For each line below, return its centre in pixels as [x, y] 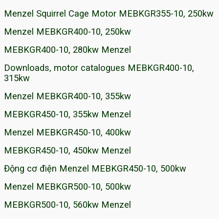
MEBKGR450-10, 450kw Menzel [67, 150]
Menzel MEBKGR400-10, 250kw [67, 31]
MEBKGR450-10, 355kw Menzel [67, 114]
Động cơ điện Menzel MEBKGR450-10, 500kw [95, 168]
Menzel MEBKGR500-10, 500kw [67, 186]
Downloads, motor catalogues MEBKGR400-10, [99, 67]
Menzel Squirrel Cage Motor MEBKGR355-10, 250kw [109, 13]
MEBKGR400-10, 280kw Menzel [67, 49]
